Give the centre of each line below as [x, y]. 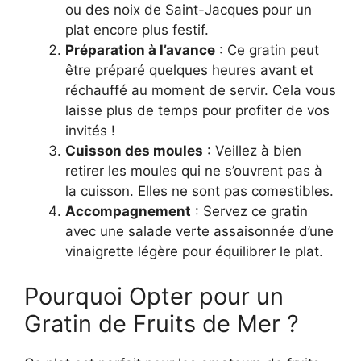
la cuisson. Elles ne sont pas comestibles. [199, 191]
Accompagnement [128, 212]
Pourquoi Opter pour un [154, 296]
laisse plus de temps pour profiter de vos [197, 111]
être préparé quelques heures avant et [189, 71]
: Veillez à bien [252, 151]
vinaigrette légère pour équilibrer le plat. [194, 252]
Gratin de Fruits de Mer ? [162, 323]
